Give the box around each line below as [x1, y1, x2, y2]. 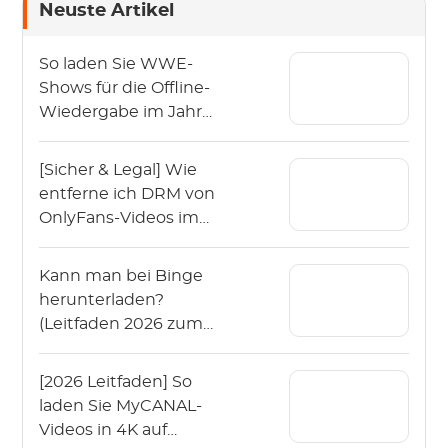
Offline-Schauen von [39, 339, 204, 356]
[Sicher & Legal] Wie [39, 161, 198, 178]
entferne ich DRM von [39, 185, 216, 202]
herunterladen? [39, 291, 165, 308]
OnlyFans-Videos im [39, 209, 200, 226]
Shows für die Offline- [39, 79, 211, 96]
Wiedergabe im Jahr [39, 103, 203, 120]
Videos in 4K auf [39, 421, 168, 438]
